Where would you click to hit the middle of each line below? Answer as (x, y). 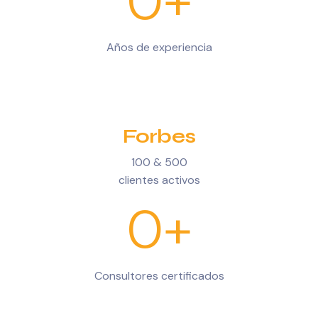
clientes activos (159, 180)
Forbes (159, 136)
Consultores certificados (159, 276)
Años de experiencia (159, 47)
